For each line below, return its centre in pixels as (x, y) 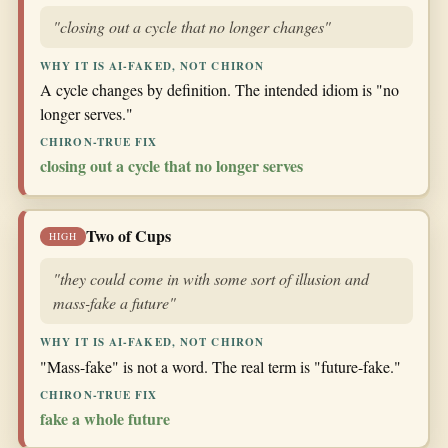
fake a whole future (105, 418)
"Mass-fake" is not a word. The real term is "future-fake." (220, 366)
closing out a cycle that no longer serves (171, 166)
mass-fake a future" (114, 303)
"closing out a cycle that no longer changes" (192, 26)
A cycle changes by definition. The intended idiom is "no (219, 89)
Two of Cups (128, 236)
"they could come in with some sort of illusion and (211, 279)
